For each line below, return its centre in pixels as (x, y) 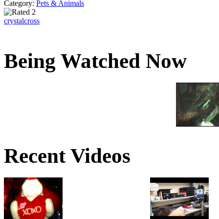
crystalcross (22, 21)
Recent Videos (67, 156)
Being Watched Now (95, 61)
